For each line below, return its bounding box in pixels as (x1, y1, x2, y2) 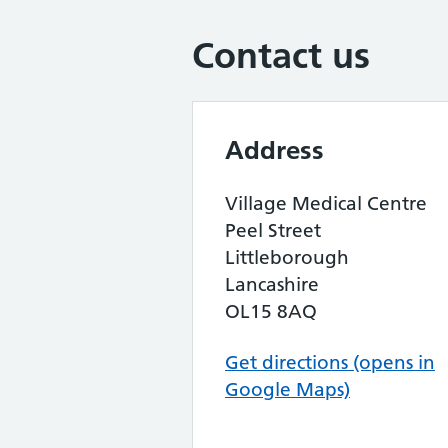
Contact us (192, 34, 370, 77)
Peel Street (225, 219, 321, 242)
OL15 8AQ (225, 300, 317, 323)
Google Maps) (225, 378, 350, 401)
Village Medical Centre (225, 192, 427, 215)
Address (225, 134, 324, 166)
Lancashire (225, 273, 319, 296)
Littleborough (225, 246, 349, 269)
